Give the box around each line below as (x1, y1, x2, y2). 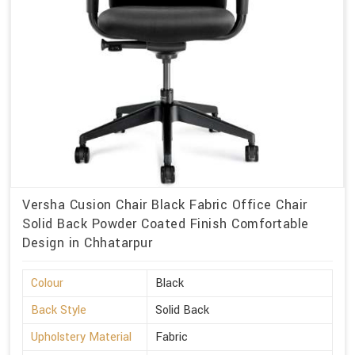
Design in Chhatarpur (22, 234, 152, 253)
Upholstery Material (31, 329, 132, 346)
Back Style (31, 302, 86, 319)
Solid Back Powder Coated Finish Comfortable (22, 215, 309, 234)
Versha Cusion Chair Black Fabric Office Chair (22, 196, 307, 215)
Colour (31, 275, 63, 292)
